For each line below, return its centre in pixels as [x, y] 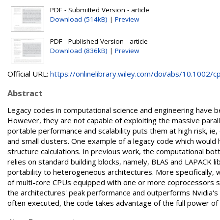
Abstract [25, 93]
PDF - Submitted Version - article [100, 10]
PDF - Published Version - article [99, 41]
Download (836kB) [79, 51]
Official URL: [29, 74]
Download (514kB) [79, 19]
